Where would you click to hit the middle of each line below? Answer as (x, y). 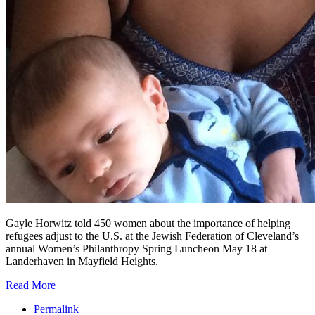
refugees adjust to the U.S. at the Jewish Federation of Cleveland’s (152, 236)
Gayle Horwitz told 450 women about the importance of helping (148, 224)
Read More (31, 285)
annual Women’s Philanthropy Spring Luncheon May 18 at (136, 249)
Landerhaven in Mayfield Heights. (82, 262)
